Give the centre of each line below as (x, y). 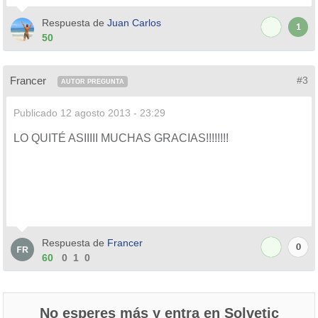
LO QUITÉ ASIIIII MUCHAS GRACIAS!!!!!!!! (121, 138)
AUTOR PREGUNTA (93, 81)
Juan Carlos (134, 22)
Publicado (37, 113)
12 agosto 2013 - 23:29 (113, 113)
